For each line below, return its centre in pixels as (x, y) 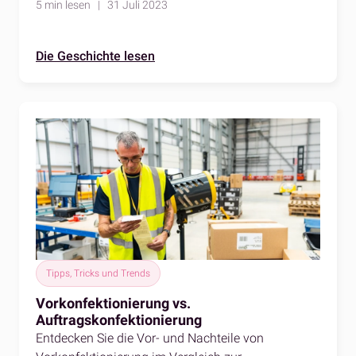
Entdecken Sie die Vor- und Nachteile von (150, 338)
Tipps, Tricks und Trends (98, 273)
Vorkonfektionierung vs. (113, 303)
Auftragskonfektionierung (119, 319)
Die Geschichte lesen (95, 56)
